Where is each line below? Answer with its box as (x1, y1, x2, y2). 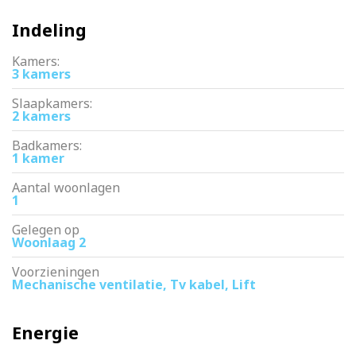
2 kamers (12, 107, 71, 125)
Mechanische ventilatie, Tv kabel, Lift (12, 276, 256, 293)
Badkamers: (12, 137, 82, 154)
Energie (12, 321, 79, 344)
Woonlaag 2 (12, 234, 86, 251)
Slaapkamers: (12, 95, 92, 112)
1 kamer (12, 149, 64, 167)
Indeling (12, 18, 87, 41)
